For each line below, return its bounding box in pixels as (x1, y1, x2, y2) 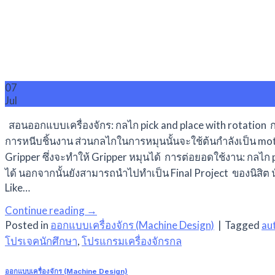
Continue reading (5, 204, 87, 217)
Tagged (225, 219, 261, 232)
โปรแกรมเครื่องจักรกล (82, 234, 182, 248)
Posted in (5, 219, 50, 232)
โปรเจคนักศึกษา (5, 234, 77, 248)
